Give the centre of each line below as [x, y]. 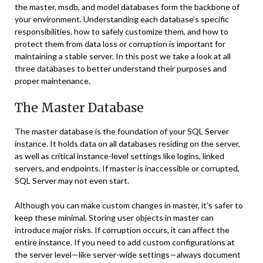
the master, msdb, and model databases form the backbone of [127, 7]
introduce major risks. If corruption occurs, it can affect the [122, 230]
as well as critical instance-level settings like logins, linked [119, 156]
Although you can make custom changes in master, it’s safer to [129, 205]
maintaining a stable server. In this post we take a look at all [123, 56]
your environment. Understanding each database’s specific [122, 19]
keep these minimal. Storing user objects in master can [114, 218]
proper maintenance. [53, 81]
